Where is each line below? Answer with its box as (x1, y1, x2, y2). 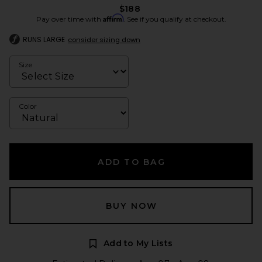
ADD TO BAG (98, 156, 166, 167)
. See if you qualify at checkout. (123, 14, 226, 23)
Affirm (102, 13, 123, 22)
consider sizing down (68, 35, 140, 44)
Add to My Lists (103, 237, 173, 249)
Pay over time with (36, 14, 103, 23)
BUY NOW (105, 200, 158, 211)
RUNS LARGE (23, 34, 65, 44)
